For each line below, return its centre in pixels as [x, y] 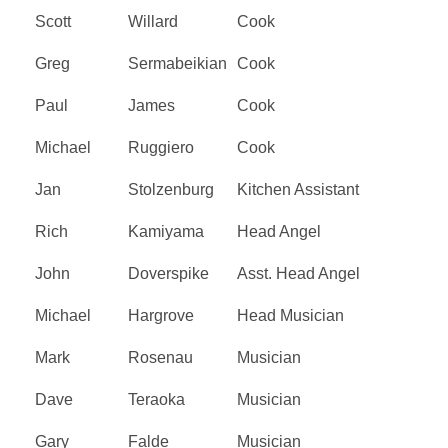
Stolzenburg [171, 189]
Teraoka [156, 399]
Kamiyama [166, 231]
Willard [153, 21]
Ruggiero [161, 147]
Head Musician [290, 315]
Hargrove [161, 315]
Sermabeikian [177, 63]
